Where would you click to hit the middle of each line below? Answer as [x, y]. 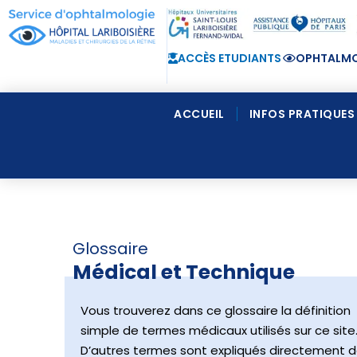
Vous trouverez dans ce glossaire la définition [215, 310]
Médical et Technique [183, 272]
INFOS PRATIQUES [302, 114]
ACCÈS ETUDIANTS [229, 58]
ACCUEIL [199, 114]
